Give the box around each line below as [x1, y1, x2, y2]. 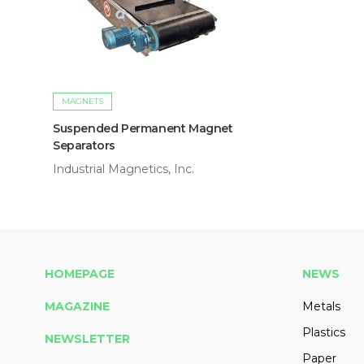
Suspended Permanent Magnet [53, 121, 233, 136]
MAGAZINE [45, 299, 110, 314]
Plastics [301, 325, 345, 340]
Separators [53, 138, 115, 154]
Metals [301, 299, 340, 314]
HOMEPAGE [45, 266, 115, 282]
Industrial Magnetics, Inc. [53, 162, 194, 177]
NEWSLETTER [45, 331, 130, 347]
